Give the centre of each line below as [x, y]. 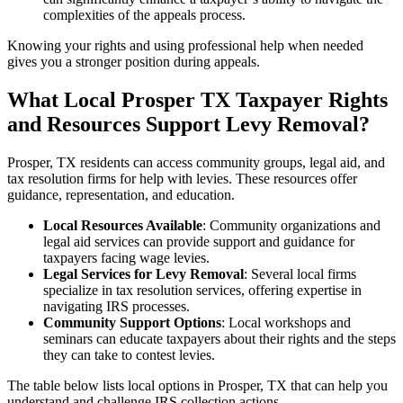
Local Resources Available [123, 225]
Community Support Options [132, 322]
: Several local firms [300, 273]
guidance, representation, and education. [121, 194]
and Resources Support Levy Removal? [188, 124]
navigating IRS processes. [116, 306]
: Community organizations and [291, 225]
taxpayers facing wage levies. [126, 257]
